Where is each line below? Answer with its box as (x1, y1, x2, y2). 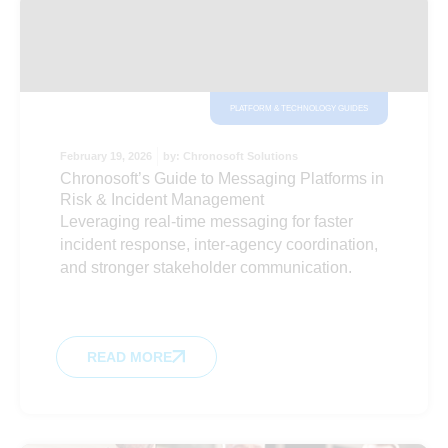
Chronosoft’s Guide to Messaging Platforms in (60, 170, 384, 187)
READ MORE (87, 349, 172, 365)
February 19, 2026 (60, 150, 152, 162)
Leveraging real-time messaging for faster (60, 213, 353, 230)
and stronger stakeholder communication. (60, 259, 352, 276)
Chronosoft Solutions (183, 150, 298, 162)
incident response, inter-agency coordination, (60, 236, 378, 253)
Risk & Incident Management (60, 191, 264, 208)
